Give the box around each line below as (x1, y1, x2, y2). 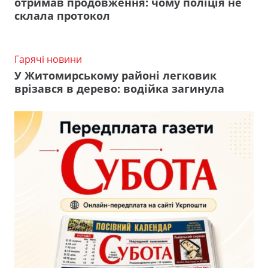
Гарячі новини (14, 53, 82, 66)
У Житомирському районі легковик (14, 68, 217, 83)
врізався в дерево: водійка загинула (14, 81, 224, 96)
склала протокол (14, 8, 110, 23)
